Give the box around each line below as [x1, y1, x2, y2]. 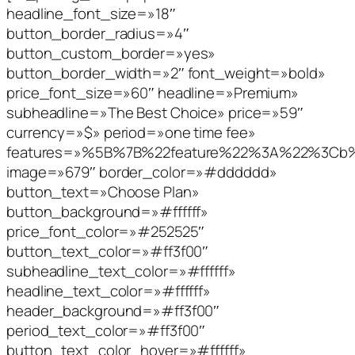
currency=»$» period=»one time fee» [6, 121, 256, 143]
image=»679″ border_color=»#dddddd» [6, 161, 277, 182]
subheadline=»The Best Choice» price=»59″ [6, 101, 303, 123]
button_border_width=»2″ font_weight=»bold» [6, 62, 326, 83]
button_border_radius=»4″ [6, 22, 189, 44]
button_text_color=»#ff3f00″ [6, 240, 209, 261]
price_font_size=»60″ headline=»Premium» [6, 82, 300, 103]
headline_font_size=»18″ [6, 2, 176, 24]
